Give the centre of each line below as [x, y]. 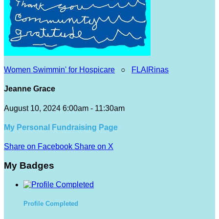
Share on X [94, 147]
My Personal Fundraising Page [61, 127]
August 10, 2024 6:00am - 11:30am [64, 108]
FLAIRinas [150, 70]
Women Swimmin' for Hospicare [59, 70]
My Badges [29, 165]
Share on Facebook [38, 147]
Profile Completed [51, 203]
